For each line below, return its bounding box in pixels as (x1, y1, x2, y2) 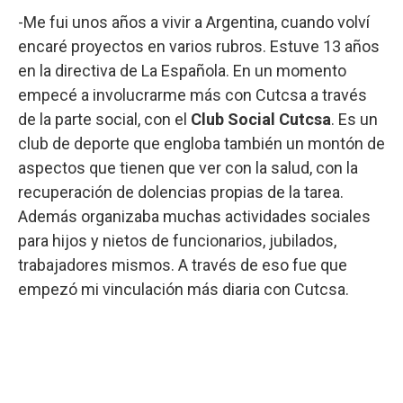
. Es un (331, 109, 378, 129)
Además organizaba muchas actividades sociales (18, 206, 371, 226)
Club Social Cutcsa (191, 109, 331, 129)
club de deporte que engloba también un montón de (18, 133, 385, 153)
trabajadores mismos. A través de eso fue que (18, 255, 347, 274)
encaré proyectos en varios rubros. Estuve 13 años (18, 36, 380, 56)
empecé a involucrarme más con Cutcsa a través (18, 85, 367, 104)
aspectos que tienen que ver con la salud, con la (18, 157, 358, 177)
